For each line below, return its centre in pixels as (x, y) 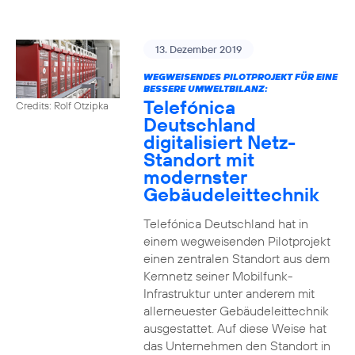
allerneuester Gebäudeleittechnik (236, 311)
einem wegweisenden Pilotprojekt (237, 241)
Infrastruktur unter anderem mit (229, 293)
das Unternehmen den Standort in (237, 345)
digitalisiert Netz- (219, 142)
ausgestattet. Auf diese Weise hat (235, 328)
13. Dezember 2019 (198, 49)
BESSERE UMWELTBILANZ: (205, 88)
